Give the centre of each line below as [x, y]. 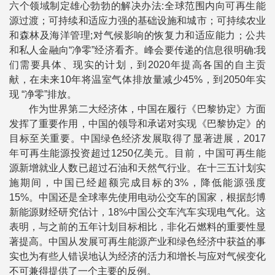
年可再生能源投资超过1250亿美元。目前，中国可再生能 [137, 153]
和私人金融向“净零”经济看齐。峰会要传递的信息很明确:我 [137, 50]
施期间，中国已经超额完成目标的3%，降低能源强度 [137, 183]
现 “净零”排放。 [43, 94]
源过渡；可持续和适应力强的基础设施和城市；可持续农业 [137, 21]
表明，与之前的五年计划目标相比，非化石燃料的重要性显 [137, 227]
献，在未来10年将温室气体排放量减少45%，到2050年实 [137, 79]
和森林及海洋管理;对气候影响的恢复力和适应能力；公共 [137, 35]
